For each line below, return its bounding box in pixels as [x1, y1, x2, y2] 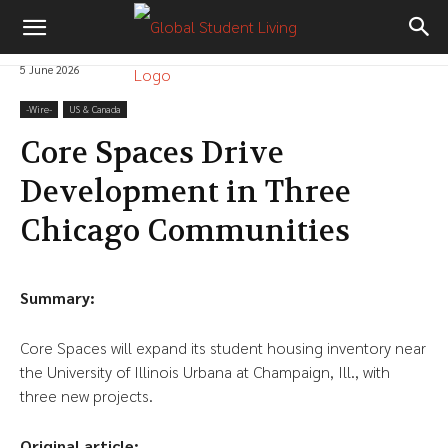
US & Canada [69, 102, 121, 116]
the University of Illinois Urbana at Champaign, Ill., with [20, 361, 390, 383]
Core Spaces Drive [20, 134, 284, 174]
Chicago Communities [20, 212, 350, 252]
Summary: [20, 287, 95, 309]
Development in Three [20, 173, 351, 213]
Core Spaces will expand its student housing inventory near [20, 337, 426, 359]
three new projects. [20, 385, 153, 407]
